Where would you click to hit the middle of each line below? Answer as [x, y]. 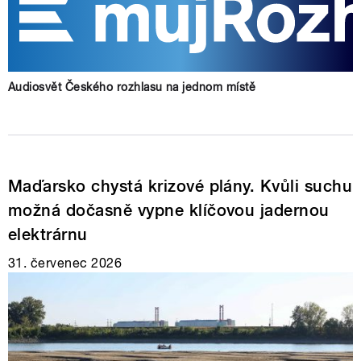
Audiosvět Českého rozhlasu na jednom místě [132, 87]
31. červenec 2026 [65, 263]
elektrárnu [48, 235]
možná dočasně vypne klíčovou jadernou [169, 211]
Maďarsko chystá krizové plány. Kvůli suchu [180, 187]
